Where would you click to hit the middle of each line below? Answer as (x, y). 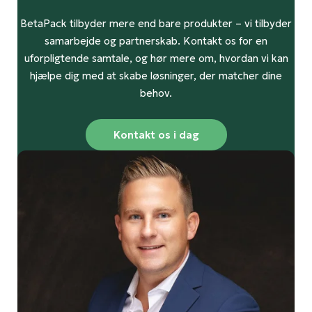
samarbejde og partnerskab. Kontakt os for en (156, 41)
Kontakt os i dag (156, 135)
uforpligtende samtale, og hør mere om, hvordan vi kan (156, 58)
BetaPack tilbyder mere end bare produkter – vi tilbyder (156, 24)
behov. (156, 93)
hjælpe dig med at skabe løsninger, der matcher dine (156, 76)
